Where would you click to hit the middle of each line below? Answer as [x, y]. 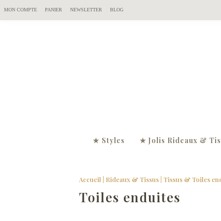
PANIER [54, 10]
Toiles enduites [130, 197]
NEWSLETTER [86, 10]
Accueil [90, 179]
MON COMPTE [20, 10]
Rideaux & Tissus [132, 179]
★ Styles [109, 140]
